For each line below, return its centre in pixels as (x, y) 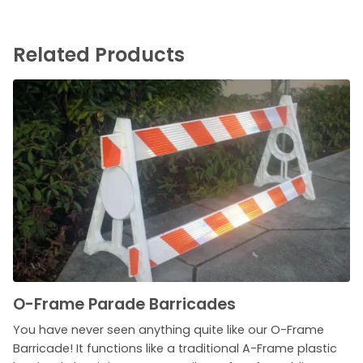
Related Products (99, 55)
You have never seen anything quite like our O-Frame (169, 329)
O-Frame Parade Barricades (124, 304)
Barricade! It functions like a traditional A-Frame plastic (175, 348)
